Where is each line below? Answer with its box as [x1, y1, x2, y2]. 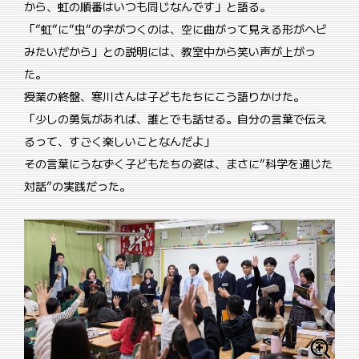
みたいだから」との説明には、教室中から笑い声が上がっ [24, 43, 316, 60]
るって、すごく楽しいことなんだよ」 [24, 133, 215, 150]
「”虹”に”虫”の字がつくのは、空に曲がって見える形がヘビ [24, 21, 327, 38]
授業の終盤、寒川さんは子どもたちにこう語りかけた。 [24, 88, 305, 105]
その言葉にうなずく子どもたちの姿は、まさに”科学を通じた [24, 155, 333, 172]
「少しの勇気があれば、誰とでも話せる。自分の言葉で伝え [24, 111, 327, 127]
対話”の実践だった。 [24, 178, 131, 195]
